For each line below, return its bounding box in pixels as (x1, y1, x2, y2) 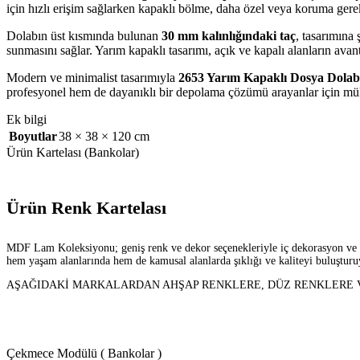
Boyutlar (9, 129, 57, 143)
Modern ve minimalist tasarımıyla (6, 70, 178, 84)
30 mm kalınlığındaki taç (162, 28, 296, 43)
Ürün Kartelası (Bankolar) (6, 145, 139, 159)
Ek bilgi (6, 112, 47, 126)
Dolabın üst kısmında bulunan (6, 28, 162, 43)
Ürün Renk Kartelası (6, 197, 166, 218)
